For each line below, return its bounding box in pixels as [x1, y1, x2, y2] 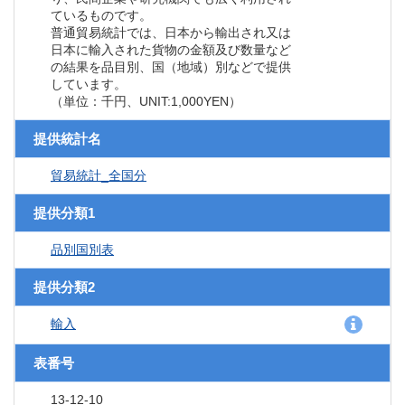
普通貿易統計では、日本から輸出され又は [51, 25, 291, 41]
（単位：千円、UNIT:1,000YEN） [51, 94, 241, 109]
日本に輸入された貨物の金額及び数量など [51, 42, 291, 58]
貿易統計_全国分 [51, 168, 146, 184]
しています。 [51, 77, 127, 92]
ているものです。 [51, 8, 152, 24]
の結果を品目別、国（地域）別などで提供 [51, 60, 291, 75]
